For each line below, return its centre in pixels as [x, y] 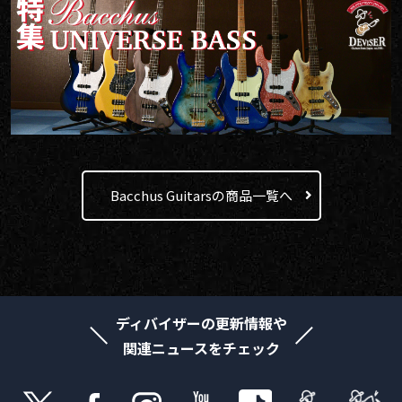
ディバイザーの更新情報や [201, 323]
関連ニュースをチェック [201, 348]
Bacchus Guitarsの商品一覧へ [201, 195]
